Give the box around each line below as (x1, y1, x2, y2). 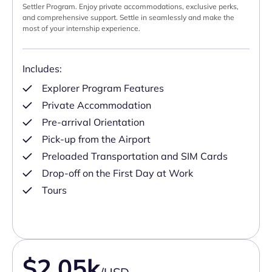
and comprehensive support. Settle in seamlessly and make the (22, 13, 234, 22)
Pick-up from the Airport (42, 133, 151, 146)
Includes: (22, 63, 62, 75)
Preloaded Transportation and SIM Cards (42, 150, 228, 163)
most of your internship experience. (22, 24, 140, 33)
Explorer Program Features (42, 82, 164, 95)
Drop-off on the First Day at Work (42, 167, 193, 180)
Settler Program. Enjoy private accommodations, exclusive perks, (22, 2, 239, 12)
